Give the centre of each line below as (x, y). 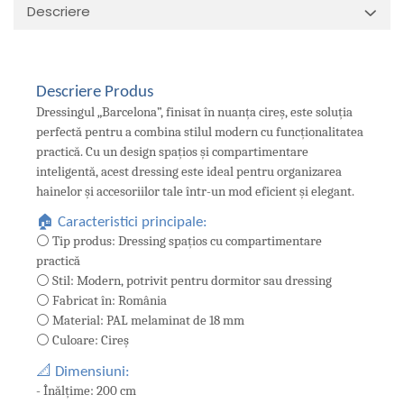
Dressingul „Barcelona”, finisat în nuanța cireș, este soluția (194, 112)
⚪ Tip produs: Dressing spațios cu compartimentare (179, 242)
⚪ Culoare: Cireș (83, 341)
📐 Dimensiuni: (83, 372)
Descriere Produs (95, 92)
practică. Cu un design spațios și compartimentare (172, 152)
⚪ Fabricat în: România (101, 301)
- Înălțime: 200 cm (86, 390)
